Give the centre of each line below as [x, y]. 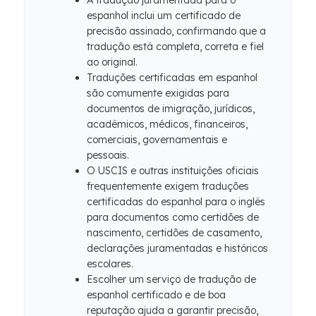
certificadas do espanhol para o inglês [176, 202]
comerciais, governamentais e [157, 140]
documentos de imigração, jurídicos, [171, 109]
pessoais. [108, 155]
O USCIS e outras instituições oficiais [173, 171]
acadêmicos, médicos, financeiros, [167, 124]
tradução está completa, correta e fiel [175, 47]
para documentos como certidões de [173, 217]
